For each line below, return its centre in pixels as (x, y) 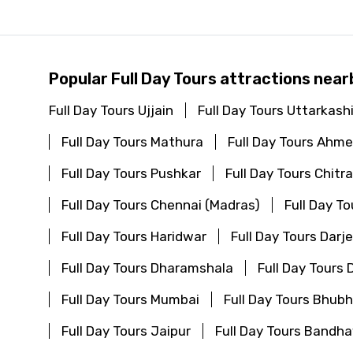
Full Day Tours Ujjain (111, 110)
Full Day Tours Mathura (132, 141)
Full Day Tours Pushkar (131, 173)
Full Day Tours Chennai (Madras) (161, 204)
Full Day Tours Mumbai (130, 299)
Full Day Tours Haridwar (134, 236)
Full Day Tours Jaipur (126, 331)
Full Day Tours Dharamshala (147, 268)
